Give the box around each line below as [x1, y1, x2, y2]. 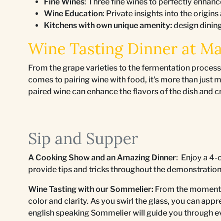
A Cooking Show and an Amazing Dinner [28, 153, 176, 162]
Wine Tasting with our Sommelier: [28, 184, 153, 194]
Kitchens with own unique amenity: [44, 21, 174, 30]
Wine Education [44, 9, 103, 18]
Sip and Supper [28, 128, 138, 148]
